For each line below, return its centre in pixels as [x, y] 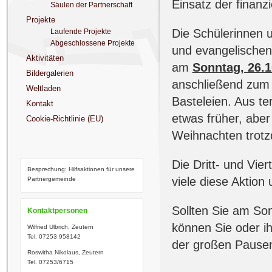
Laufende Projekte [80, 32]
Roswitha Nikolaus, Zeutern [66, 252]
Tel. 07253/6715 [51, 262]
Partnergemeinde [52, 179]
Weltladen [43, 88]
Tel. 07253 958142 [54, 236]
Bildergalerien [49, 73]
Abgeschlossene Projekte [92, 43]
